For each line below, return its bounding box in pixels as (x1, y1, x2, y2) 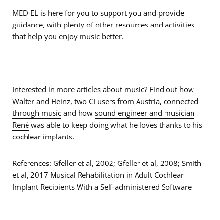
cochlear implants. (12, 132, 74, 141)
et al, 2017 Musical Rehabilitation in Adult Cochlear (12, 170, 184, 180)
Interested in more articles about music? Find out (12, 84, 179, 94)
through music (12, 108, 61, 118)
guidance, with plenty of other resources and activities (12, 20, 194, 29)
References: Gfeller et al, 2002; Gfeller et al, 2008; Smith (12, 158, 201, 168)
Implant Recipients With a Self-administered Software (12, 182, 192, 192)
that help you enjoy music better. (12, 31, 124, 41)
